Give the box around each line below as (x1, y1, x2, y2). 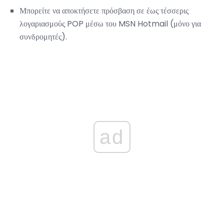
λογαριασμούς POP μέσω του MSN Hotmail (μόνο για (19, 18, 201, 30)
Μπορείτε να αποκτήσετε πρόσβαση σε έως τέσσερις (19, 5, 188, 17)
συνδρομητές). (19, 31, 67, 43)
